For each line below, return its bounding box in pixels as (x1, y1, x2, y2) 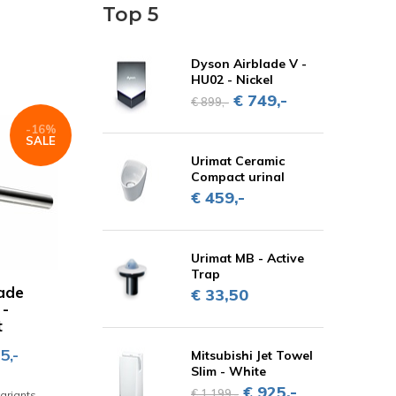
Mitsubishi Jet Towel (191, 347, 313, 363)
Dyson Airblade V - (191, 56, 307, 72)
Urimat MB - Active (191, 250, 304, 266)
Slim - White (191, 363, 266, 379)
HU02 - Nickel (191, 72, 273, 88)
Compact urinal (191, 169, 285, 185)
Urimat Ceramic (191, 153, 285, 169)
